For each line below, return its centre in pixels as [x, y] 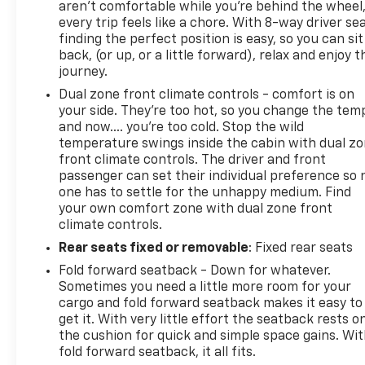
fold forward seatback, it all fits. [158, 352]
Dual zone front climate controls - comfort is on [207, 95]
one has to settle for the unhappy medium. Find [205, 193]
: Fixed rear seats [301, 248]
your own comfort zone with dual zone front [196, 209]
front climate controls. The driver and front [193, 160]
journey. [84, 72]
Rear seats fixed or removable [154, 248]
